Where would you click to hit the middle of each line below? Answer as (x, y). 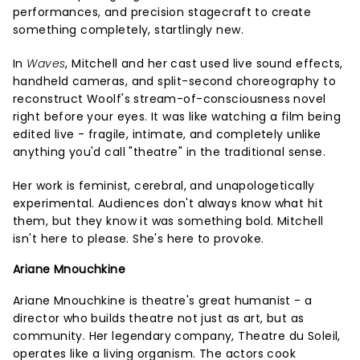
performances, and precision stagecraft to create (162, 12)
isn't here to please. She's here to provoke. (139, 239)
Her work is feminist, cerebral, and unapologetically (164, 186)
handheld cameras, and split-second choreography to (175, 82)
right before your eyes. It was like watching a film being (177, 117)
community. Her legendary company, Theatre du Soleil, (177, 336)
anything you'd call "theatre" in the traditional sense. (170, 152)
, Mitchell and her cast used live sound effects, (204, 64)
